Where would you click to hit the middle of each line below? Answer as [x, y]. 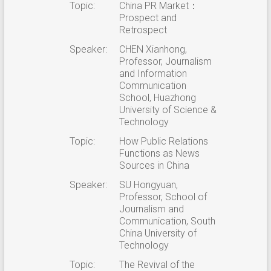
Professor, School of [163, 197]
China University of [158, 233]
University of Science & [168, 109]
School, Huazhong [157, 97]
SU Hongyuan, [148, 184]
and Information [153, 73]
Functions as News [159, 153]
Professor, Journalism [165, 61]
